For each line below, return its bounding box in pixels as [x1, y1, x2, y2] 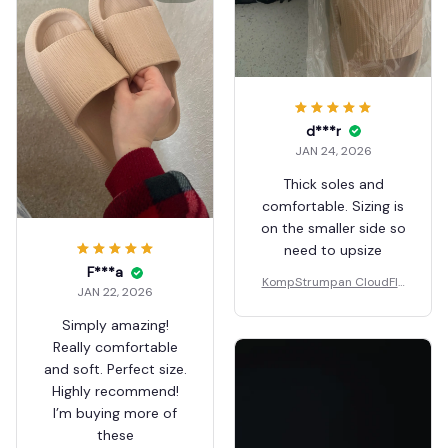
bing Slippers [295, 311, 371, 328]
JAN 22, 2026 [77, 284, 153, 301]
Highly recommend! [51, 382, 179, 401]
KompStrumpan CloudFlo [261, 273, 405, 290]
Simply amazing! [61, 316, 169, 335]
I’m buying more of [53, 404, 177, 423]
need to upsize [284, 240, 382, 259]
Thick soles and [282, 174, 384, 193]
